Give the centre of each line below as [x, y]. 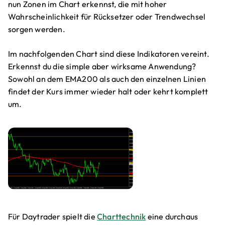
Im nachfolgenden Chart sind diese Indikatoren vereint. [109, 54]
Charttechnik [122, 217]
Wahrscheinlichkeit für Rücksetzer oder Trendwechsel [107, 17]
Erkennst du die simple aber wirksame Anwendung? [102, 67]
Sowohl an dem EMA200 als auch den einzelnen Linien [107, 79]
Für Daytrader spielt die [52, 217]
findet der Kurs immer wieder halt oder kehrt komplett [108, 92]
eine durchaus [172, 217]
